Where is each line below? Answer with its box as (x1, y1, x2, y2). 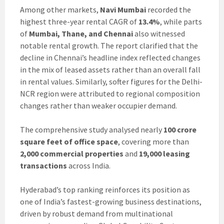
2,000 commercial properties (20, 148, 123, 159)
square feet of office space (20, 136, 118, 147)
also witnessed (133, 28, 185, 39)
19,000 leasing (139, 148, 190, 159)
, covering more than (118, 136, 189, 147)
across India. (67, 160, 110, 171)
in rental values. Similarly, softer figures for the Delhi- (20, 76, 202, 87)
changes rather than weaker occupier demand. (20, 100, 177, 111)
